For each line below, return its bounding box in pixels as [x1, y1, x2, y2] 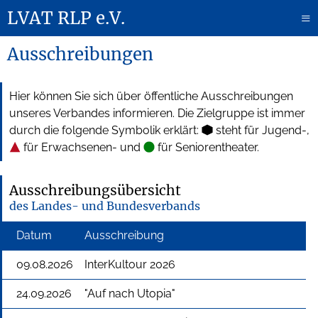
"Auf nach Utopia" [84, 287, 175, 301]
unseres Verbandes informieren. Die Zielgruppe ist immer [9, 106, 305, 121]
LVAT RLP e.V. [7, 7, 125, 29]
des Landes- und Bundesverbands [9, 199, 200, 214]
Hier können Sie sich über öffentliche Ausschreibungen [9, 89, 293, 104]
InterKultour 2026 [84, 258, 175, 272]
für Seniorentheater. [155, 141, 259, 155]
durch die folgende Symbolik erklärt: [9, 124, 202, 138]
